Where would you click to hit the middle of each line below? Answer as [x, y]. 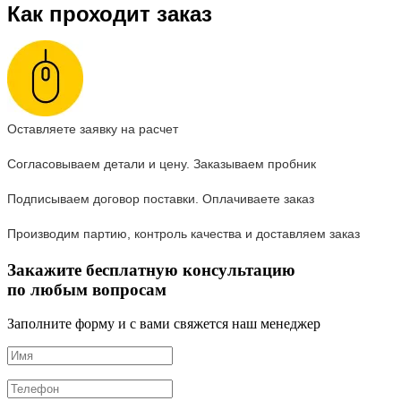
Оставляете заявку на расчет [93, 128]
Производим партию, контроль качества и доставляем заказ [183, 233]
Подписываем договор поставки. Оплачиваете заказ [161, 198]
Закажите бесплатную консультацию [151, 269]
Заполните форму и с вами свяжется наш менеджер [164, 324]
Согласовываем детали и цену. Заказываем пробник [162, 163]
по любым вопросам [87, 289]
